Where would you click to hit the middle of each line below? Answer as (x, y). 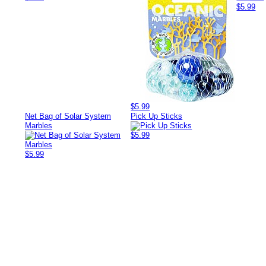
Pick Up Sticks (157, 116)
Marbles (39, 126)
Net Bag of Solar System (68, 116)
